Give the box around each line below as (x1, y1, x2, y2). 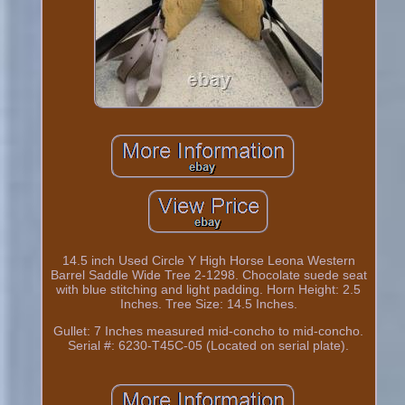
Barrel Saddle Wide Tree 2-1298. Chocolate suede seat (50, 267, 367, 282)
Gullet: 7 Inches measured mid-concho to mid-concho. (53, 323, 364, 338)
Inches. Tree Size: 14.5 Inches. (119, 296, 297, 311)
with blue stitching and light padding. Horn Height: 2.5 (56, 281, 362, 297)
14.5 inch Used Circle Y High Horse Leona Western (61, 252, 355, 268)
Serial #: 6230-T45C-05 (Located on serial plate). (68, 337, 350, 353)
